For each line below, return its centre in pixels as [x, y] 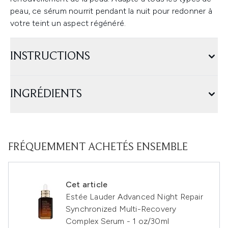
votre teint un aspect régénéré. [68, 23]
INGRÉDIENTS [46, 94]
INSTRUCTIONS [50, 56]
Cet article [87, 184]
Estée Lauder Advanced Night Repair [134, 197]
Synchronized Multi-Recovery [121, 209]
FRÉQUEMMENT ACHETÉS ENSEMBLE [98, 148]
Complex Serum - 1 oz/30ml [117, 221]
